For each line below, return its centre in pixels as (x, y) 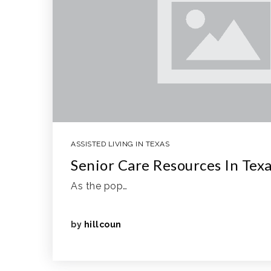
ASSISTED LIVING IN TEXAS (120, 144)
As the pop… (99, 186)
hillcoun (103, 224)
